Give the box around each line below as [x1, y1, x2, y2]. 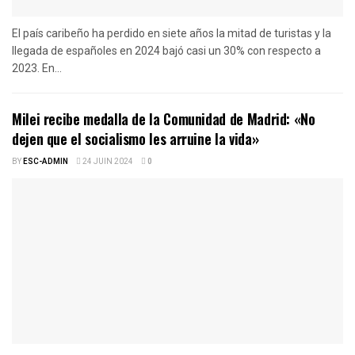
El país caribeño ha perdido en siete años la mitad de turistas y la [12, 26, 331, 40]
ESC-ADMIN [23, 155, 68, 167]
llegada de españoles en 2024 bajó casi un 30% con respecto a [12, 44, 321, 57]
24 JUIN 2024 [81, 155, 133, 167]
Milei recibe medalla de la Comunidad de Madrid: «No [12, 108, 315, 129]
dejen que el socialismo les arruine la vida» [12, 128, 259, 149]
